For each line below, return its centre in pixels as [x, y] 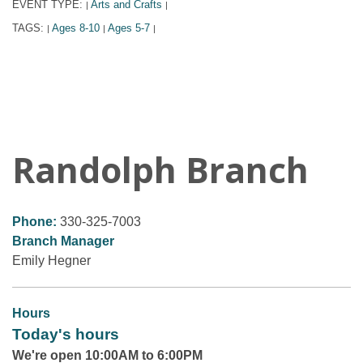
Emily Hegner [51, 260]
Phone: [36, 221]
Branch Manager [63, 241]
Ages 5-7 [129, 28]
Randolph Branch [160, 169]
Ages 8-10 [76, 28]
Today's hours [66, 334]
